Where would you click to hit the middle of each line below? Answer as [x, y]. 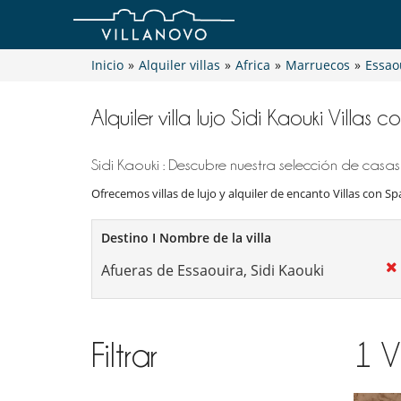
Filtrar [124, 355]
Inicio [107, 65]
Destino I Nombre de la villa [186, 238]
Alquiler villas [179, 65]
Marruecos [318, 65]
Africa [253, 65]
